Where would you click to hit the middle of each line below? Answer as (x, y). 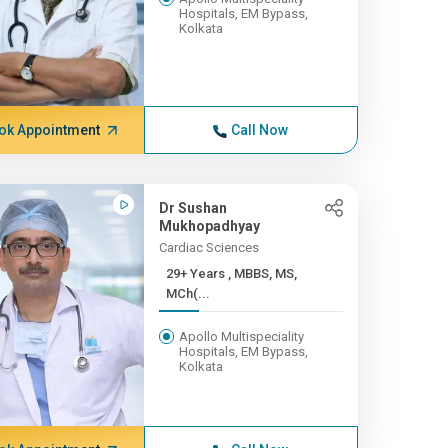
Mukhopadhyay (209, 226)
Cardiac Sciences (208, 247)
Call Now (260, 130)
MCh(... (187, 293)
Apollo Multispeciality (241, 336)
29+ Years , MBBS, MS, (196, 273)
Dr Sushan (192, 208)
